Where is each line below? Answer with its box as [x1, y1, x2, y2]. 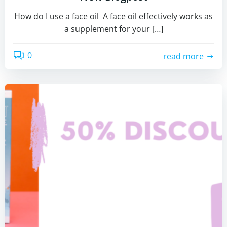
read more [163, 50, 204, 62]
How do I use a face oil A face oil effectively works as [14, 11, 213, 22]
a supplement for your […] [64, 23, 163, 34]
